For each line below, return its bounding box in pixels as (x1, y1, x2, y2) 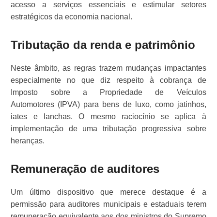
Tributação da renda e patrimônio (11, 38, 196, 52)
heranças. (11, 137, 45, 145)
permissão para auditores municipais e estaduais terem (11, 200, 206, 209)
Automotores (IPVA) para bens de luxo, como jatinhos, (11, 100, 206, 109)
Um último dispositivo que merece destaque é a (11, 188, 206, 197)
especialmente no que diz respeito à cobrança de (11, 76, 206, 85)
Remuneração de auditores (11, 162, 160, 176)
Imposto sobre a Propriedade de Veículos (11, 88, 206, 97)
